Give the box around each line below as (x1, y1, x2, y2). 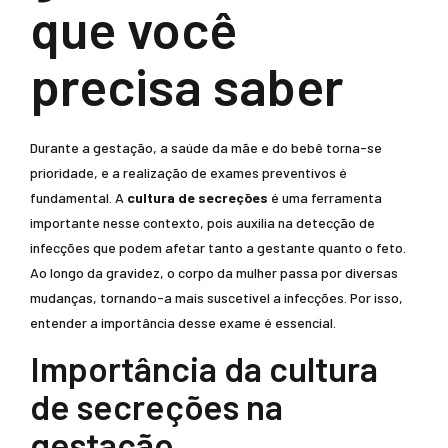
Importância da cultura (30, 347, 378, 389)
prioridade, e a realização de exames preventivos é (30, 164, 347, 181)
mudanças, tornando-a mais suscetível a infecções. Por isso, (30, 289, 403, 306)
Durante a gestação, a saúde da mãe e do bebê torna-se (30, 139, 382, 156)
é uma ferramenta (268, 189, 382, 206)
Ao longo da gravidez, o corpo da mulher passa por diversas (30, 264, 398, 281)
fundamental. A (30, 189, 127, 206)
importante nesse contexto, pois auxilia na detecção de (30, 214, 375, 231)
